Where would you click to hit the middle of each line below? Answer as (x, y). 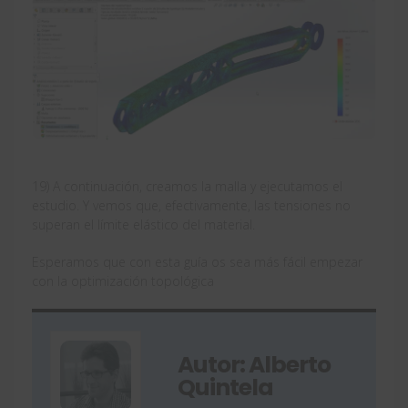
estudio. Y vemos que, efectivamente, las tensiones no (191, 206)
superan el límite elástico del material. (143, 225)
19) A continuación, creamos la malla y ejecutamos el (187, 187)
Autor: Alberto (254, 365)
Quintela (225, 388)
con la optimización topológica (123, 281)
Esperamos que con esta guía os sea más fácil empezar (197, 262)
